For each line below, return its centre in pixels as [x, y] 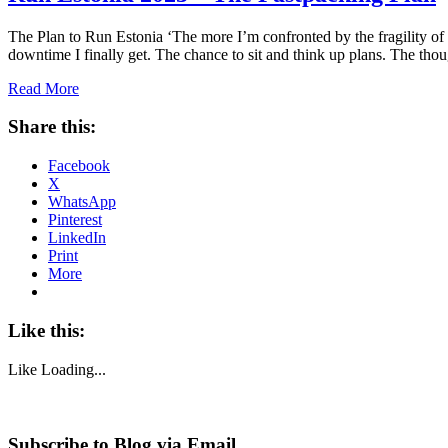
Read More [43, 88]
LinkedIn [77, 238]
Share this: [52, 127]
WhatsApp [82, 202]
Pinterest [75, 220]
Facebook [79, 166]
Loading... [73, 369]
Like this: [46, 330]
